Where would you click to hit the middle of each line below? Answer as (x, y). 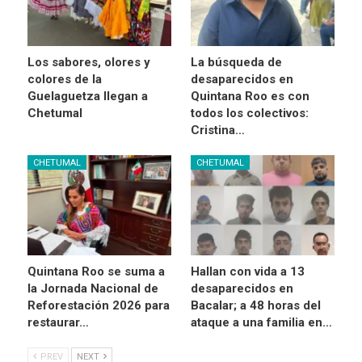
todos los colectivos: (250, 113)
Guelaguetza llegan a (88, 96)
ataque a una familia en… (261, 323)
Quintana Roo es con (250, 96)
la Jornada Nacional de (93, 289)
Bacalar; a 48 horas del (256, 306)
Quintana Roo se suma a (96, 272)
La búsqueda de (236, 62)
